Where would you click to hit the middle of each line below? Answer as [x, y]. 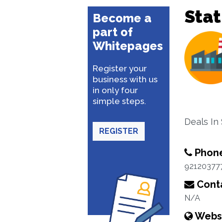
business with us [125, 79]
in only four [115, 90]
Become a [122, 18]
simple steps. [119, 101]
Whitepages [128, 46]
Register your [120, 68]
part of [113, 32]
